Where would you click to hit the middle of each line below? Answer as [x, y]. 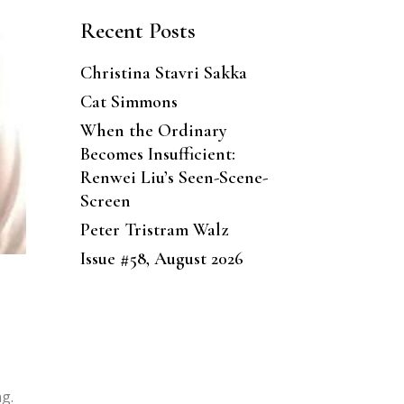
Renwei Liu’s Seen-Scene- [174, 177]
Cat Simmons [129, 101]
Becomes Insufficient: [157, 154]
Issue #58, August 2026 [161, 258]
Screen [105, 201]
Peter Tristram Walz [154, 230]
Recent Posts [138, 30]
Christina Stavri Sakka [163, 73]
